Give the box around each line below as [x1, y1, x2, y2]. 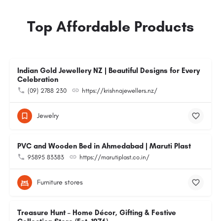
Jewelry [37, 111, 59, 120]
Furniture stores [37, 178, 83, 186]
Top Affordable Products [27, 17, 194, 36]
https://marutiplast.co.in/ [79, 153, 149, 161]
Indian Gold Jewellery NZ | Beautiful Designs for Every [17, 66, 200, 75]
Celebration [17, 75, 58, 84]
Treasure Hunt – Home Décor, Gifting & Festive [17, 208, 176, 217]
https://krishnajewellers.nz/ [82, 87, 157, 94]
